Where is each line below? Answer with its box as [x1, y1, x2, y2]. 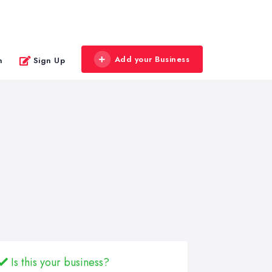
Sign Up [33, 54, 65, 66]
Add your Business [114, 53, 189, 65]
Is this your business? [8, 254, 109, 270]
